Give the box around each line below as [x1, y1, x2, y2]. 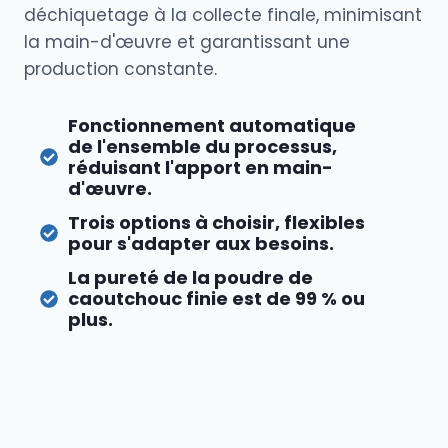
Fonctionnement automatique [68, 113, 356, 138]
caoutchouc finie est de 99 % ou [68, 286, 365, 311]
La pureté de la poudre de [68, 265, 313, 290]
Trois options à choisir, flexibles [68, 210, 365, 235]
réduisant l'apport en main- [68, 155, 333, 180]
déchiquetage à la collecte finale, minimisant [24, 3, 422, 27]
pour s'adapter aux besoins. [68, 231, 334, 256]
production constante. [24, 57, 217, 81]
